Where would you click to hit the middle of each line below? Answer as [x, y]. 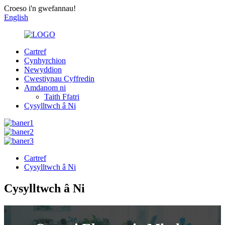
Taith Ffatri [62, 97]
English [16, 17]
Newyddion [43, 70]
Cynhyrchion [45, 61]
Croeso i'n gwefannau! [40, 8]
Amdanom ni [45, 88]
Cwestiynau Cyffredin [59, 79]
